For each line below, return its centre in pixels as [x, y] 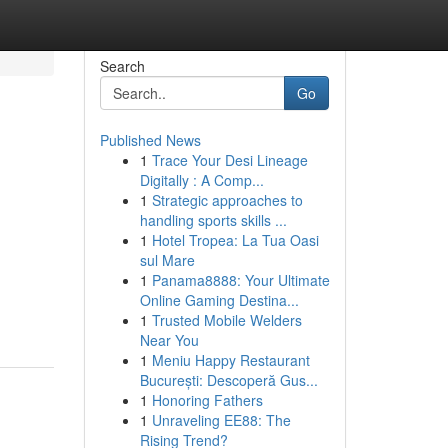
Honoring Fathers [207, 400]
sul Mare [167, 260]
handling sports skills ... [213, 220]
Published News [150, 140]
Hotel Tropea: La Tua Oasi [235, 240]
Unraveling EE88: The [221, 420]
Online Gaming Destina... [219, 300]
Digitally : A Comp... [201, 180]
